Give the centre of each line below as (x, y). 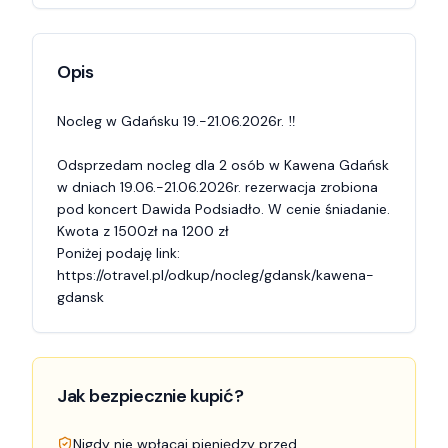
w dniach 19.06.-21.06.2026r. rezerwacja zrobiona (217, 187)
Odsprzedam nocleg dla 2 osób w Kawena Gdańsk (223, 165)
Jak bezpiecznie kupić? (150, 396)
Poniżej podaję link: (120, 253)
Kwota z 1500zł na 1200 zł (143, 231)
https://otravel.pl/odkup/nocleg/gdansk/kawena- (215, 275)
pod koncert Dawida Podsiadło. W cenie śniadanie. (223, 209)
